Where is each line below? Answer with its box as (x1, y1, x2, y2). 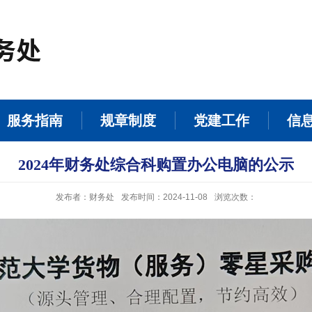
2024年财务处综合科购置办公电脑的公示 (18, 156, 294, 173)
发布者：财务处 (56, 192, 114, 202)
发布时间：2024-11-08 (121, 192, 208, 202)
